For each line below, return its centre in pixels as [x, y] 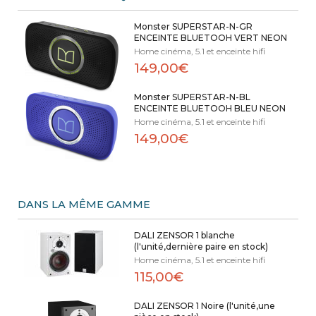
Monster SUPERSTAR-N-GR [193, 27]
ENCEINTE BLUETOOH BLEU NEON [209, 109]
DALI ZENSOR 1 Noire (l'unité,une [204, 306]
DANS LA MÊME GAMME [84, 205]
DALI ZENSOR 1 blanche [184, 236]
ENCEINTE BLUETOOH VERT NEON [210, 38]
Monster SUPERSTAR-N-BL [192, 97]
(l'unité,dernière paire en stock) [201, 247]
